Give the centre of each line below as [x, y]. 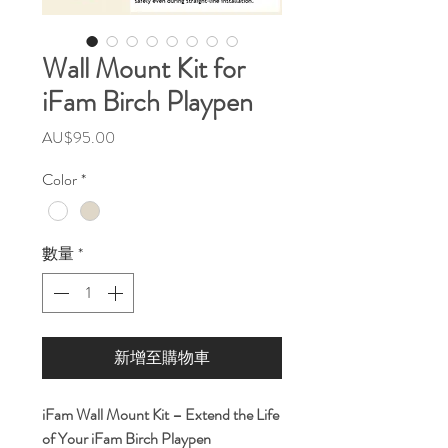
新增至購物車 [162, 358]
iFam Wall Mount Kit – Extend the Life [160, 415]
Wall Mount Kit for [143, 69]
